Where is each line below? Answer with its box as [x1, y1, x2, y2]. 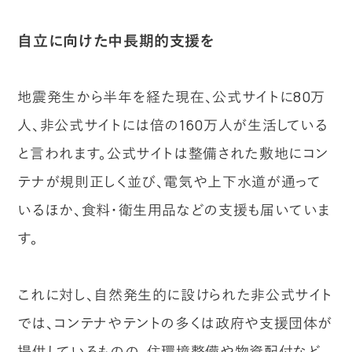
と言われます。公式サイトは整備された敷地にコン [17, 143, 329, 163]
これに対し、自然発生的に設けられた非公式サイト [17, 284, 333, 304]
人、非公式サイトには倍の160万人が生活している [17, 115, 328, 134]
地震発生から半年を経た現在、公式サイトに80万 [17, 86, 326, 106]
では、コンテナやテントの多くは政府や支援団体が [17, 313, 333, 332]
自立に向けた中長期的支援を [17, 30, 214, 51]
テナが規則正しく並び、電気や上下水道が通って [17, 171, 321, 191]
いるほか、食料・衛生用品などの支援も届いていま [17, 200, 331, 219]
